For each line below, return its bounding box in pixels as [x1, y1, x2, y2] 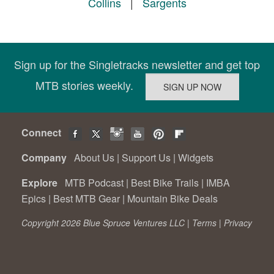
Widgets [178, 150, 213, 165]
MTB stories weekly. [35, 76, 146, 93]
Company [21, 150, 72, 165]
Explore [21, 176, 62, 190]
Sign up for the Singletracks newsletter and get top [14, 56, 260, 73]
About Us [74, 150, 114, 165]
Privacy [224, 217, 252, 229]
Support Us [122, 150, 171, 165]
